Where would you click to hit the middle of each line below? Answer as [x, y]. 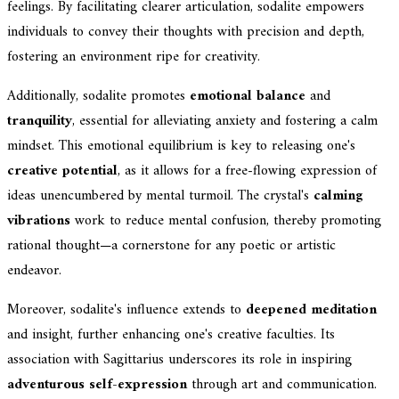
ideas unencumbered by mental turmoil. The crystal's [160, 195]
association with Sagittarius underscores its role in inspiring [179, 359]
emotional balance [248, 96]
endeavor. [34, 270]
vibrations [39, 220]
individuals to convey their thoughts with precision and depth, [186, 32]
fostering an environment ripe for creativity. [134, 57]
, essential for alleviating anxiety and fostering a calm [225, 121]
